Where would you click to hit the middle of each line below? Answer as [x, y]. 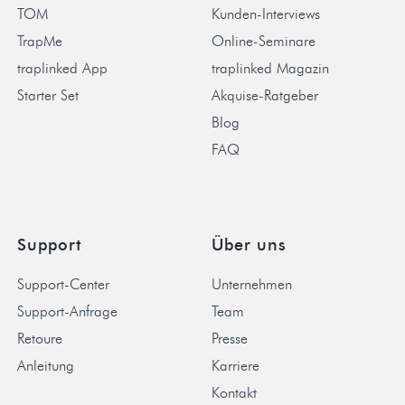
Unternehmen [252, 284]
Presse [230, 338]
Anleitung [45, 365]
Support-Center [63, 284]
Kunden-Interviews [266, 14]
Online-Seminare [264, 42]
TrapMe [39, 42]
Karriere [235, 365]
